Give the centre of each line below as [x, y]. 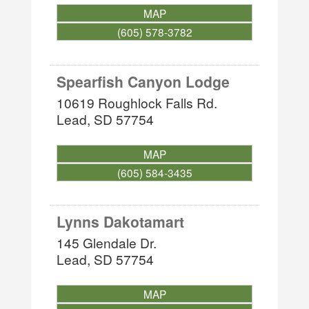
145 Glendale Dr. [107, 242]
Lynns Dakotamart [121, 221]
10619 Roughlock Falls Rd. [137, 102]
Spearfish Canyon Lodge [143, 81]
